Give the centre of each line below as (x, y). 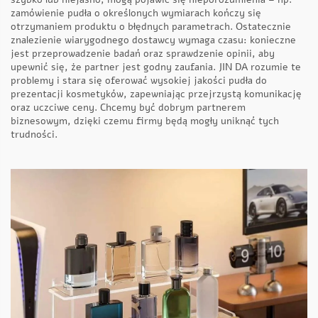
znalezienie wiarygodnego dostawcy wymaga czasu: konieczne (153, 40)
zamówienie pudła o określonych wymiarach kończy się (136, 13)
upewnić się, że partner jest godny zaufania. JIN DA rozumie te (156, 67)
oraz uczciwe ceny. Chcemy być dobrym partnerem (128, 108)
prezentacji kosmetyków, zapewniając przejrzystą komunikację (156, 94)
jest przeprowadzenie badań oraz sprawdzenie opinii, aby (143, 54)
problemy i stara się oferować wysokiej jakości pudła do (139, 81)
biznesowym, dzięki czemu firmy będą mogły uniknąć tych (145, 121)
